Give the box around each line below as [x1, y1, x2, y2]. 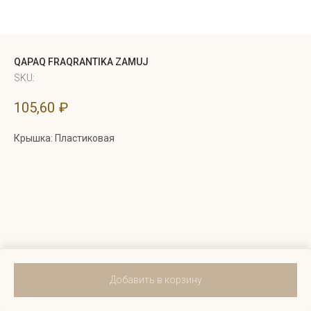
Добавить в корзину [109, 274, 202, 285]
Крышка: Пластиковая [14, 133, 115, 144]
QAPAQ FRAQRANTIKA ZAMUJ [14, 56, 149, 67]
